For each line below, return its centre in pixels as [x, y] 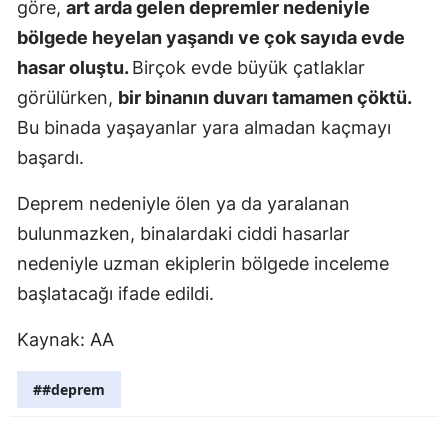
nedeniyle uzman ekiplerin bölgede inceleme [203, 263]
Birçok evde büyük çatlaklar [248, 67]
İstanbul [394, 68]
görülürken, [67, 97]
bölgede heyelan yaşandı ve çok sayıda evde [211, 37]
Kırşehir [393, 314]
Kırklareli [396, 273]
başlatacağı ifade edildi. [115, 293]
